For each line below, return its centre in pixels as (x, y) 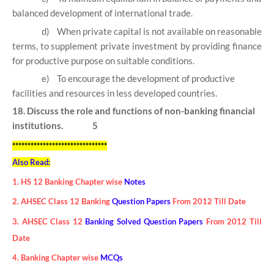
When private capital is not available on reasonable (159, 31)
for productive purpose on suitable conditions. (103, 60)
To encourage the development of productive (146, 79)
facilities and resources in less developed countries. (115, 93)
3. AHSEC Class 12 (47, 221)
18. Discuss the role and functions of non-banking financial (134, 111)
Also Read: (31, 162)
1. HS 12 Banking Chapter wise (67, 182)
